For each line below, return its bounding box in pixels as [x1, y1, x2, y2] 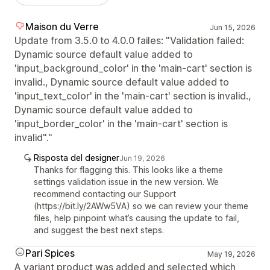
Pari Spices [25, 246, 75, 259]
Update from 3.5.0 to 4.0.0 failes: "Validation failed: [14, 34, 244, 46]
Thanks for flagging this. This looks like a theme [34, 164, 223, 175]
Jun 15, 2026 [209, 22, 256, 32]
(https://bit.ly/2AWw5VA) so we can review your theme [34, 200, 248, 211]
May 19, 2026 [207, 249, 256, 259]
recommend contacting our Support [34, 188, 176, 199]
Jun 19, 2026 [119, 153, 165, 163]
